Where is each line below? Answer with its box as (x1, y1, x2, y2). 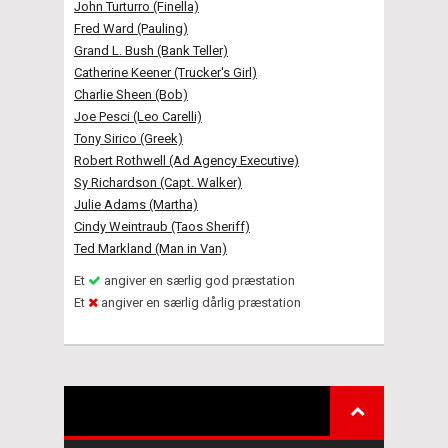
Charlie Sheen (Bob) (74, 86, 188, 102)
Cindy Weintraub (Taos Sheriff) (74, 218, 250, 234)
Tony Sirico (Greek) (74, 130, 183, 146)
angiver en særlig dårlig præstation (98, 294, 301, 310)
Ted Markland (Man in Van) (74, 240, 227, 256)
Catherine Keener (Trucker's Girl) (74, 64, 257, 80)
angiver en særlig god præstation (101, 272, 295, 288)
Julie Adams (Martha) (74, 196, 198, 212)
